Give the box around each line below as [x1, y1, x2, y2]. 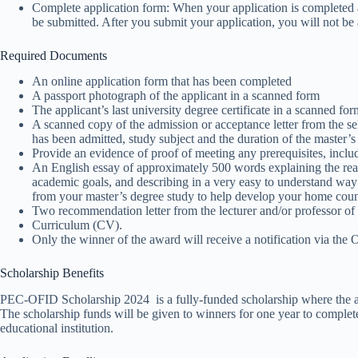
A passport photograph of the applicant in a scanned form [32, 89, 320, 103]
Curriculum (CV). [32, 218, 122, 233]
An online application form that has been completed [32, 74, 292, 89]
